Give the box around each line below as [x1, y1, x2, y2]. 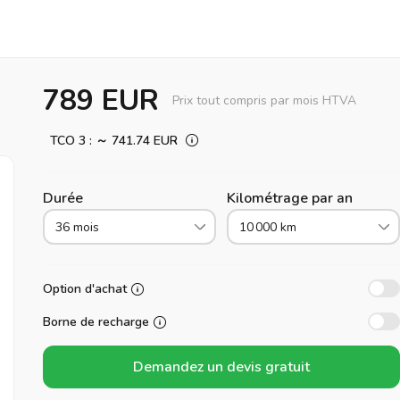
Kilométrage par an [227, 188, 353, 208]
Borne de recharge [43, 313, 149, 331]
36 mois [54, 218, 99, 236]
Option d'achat [43, 280, 127, 298]
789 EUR [43, 81, 159, 120]
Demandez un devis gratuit [133, 357, 310, 378]
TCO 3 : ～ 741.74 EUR [50, 131, 178, 149]
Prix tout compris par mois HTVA [172, 92, 356, 109]
